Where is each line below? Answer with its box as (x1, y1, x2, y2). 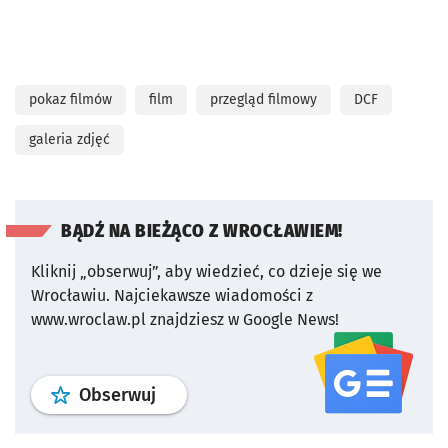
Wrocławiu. (31, 286, 110, 305)
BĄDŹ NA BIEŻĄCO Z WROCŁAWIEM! (61, 221, 343, 242)
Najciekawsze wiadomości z (114, 286, 313, 305)
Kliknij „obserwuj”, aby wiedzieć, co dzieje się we (31, 262, 382, 281)
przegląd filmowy (210, 91, 317, 108)
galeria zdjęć (29, 131, 110, 148)
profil (155, 383, 199, 405)
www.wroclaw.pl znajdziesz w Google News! (31, 310, 339, 329)
